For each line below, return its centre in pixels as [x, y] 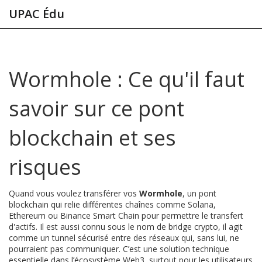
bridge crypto [193, 227]
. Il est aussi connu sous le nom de [102, 227]
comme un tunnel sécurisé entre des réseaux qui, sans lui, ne [124, 238]
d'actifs [22, 227]
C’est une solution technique [175, 249]
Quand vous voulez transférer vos [74, 193]
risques [45, 167]
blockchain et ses [92, 138]
